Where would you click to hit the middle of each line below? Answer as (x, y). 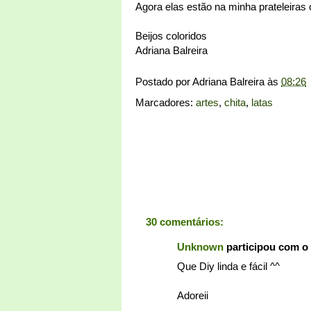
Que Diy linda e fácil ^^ (228, 267)
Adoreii (193, 296)
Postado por (164, 81)
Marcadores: (166, 102)
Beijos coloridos (171, 36)
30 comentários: (185, 221)
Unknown (200, 246)
